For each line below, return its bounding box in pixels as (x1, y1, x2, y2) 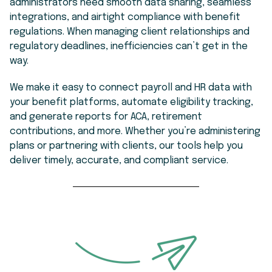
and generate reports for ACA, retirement (10, 111, 202, 122)
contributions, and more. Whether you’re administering (10, 126, 260, 137)
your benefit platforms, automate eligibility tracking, (10, 97, 253, 107)
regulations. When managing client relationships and (10, 26, 250, 37)
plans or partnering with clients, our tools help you (10, 140, 243, 151)
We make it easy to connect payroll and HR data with (10, 82, 252, 93)
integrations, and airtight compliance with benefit (10, 12, 240, 22)
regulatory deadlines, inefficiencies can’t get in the (10, 41, 248, 52)
